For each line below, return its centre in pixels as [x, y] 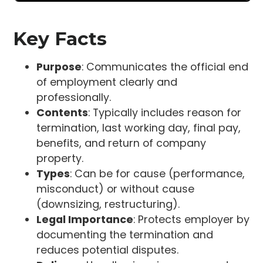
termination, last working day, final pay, [139, 128]
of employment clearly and [107, 82]
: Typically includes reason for [165, 113]
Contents [63, 113]
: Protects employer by [192, 220]
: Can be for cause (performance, [158, 174]
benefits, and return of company [122, 143]
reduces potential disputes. [108, 250]
